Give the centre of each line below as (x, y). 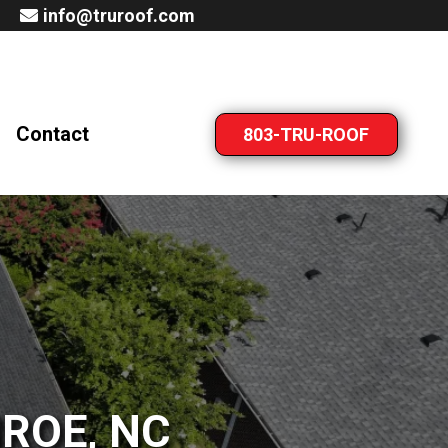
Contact (52, 134)
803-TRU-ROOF (306, 134)
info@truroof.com (118, 15)
